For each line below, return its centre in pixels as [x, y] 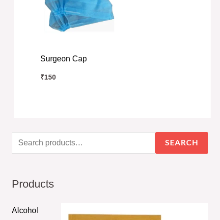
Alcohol [25, 210]
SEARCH [182, 143]
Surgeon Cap [63, 58]
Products [33, 184]
